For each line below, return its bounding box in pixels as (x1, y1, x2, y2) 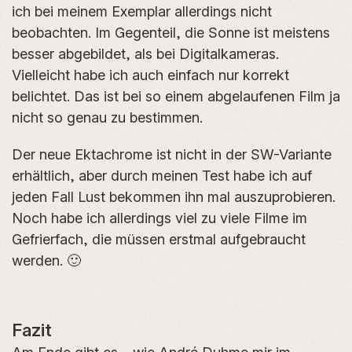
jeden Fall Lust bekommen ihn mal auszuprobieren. (12, 188, 335, 205)
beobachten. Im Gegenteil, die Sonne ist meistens (12, 24, 330, 41)
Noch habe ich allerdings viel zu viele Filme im (12, 209, 307, 226)
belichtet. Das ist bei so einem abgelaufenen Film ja (12, 87, 340, 104)
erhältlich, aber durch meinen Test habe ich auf (12, 167, 312, 184)
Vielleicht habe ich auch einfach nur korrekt (12, 66, 289, 83)
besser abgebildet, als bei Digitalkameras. (12, 45, 279, 62)
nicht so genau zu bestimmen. (12, 108, 203, 126)
